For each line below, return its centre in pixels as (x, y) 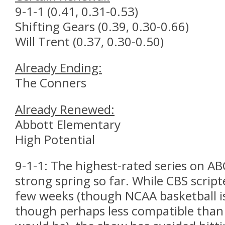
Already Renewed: (65, 109)
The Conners (51, 83)
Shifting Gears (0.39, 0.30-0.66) (102, 26)
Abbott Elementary (68, 124)
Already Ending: (59, 68)
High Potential (55, 139)
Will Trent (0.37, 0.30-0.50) (89, 41)
